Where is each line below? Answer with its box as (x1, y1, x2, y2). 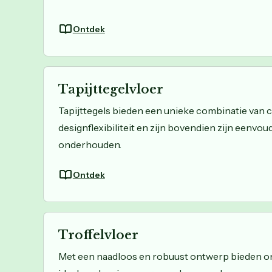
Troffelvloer (58, 228, 138, 243)
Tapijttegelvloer (58, 82, 163, 97)
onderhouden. (58, 138, 121, 151)
